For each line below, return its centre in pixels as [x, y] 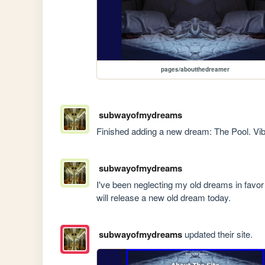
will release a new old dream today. [164, 197]
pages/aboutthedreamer [195, 70]
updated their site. [217, 234]
